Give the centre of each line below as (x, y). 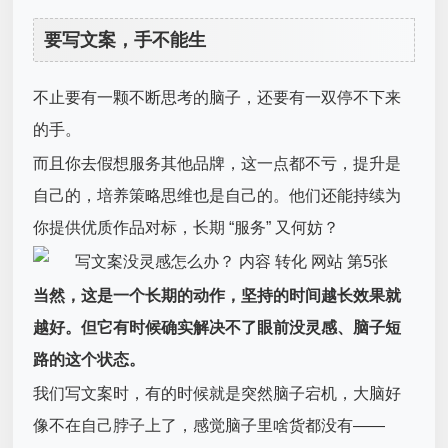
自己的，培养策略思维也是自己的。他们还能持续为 (217, 195)
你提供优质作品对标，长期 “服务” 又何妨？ (186, 227)
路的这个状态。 (89, 359)
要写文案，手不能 (116, 39)
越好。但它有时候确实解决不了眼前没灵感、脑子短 (217, 327)
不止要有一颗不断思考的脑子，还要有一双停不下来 (217, 97)
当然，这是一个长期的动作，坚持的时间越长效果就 (217, 295)
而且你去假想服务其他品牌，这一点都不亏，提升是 (217, 163)
